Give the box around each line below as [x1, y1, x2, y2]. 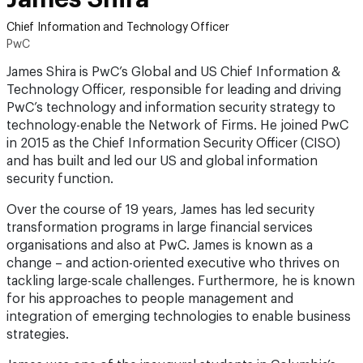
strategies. [6, 328, 69, 341]
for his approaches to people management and [6, 293, 293, 305]
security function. [6, 173, 113, 186]
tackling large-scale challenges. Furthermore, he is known [6, 275, 355, 288]
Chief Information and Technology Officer [6, 22, 229, 33]
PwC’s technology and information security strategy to [6, 101, 335, 114]
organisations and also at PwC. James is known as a [6, 239, 313, 252]
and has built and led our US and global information [6, 155, 318, 168]
